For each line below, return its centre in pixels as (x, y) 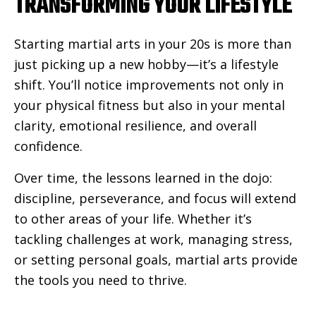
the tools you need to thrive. (101, 280)
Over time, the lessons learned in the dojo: (143, 178)
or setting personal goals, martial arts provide (156, 260)
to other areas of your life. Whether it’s (133, 219)
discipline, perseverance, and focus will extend (155, 199)
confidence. (48, 146)
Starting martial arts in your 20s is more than (153, 44)
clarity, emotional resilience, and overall (135, 126)
